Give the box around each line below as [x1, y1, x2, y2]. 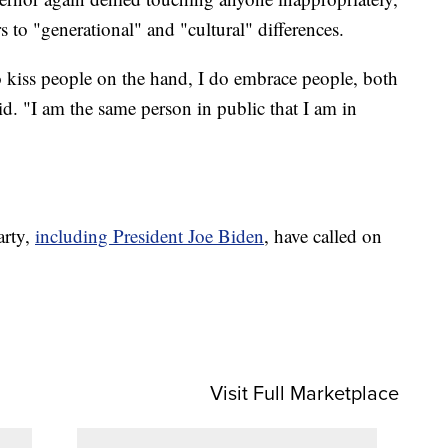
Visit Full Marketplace [210, 378, 399, 409]
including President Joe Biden [35, 222, 264, 248]
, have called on [264, 222, 382, 248]
